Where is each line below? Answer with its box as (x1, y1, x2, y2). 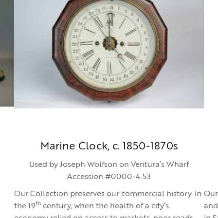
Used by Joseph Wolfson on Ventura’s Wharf (29, 161, 189, 169)
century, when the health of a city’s (41, 202, 169, 210)
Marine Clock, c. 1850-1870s (40, 141, 178, 152)
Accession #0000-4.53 (67, 173, 151, 181)
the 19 (14, 202, 36, 210)
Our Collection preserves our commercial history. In (14, 190, 201, 198)
